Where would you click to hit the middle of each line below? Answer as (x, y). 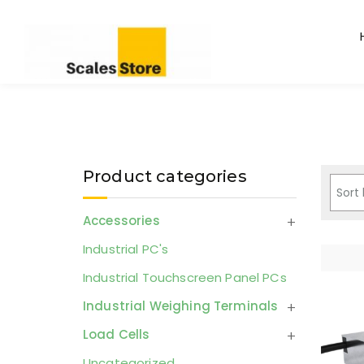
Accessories (121, 220)
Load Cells (117, 334)
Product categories (165, 176)
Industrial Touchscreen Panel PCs (185, 277)
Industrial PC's (126, 249)
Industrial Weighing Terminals (181, 305)
